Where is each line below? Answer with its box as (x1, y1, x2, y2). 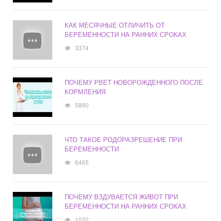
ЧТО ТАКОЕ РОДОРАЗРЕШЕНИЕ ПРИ (65, 135, 183, 145)
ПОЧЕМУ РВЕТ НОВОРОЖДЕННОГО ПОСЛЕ (65, 77, 203, 87)
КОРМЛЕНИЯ (65, 87, 106, 97)
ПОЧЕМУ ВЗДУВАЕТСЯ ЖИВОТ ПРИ (65, 192, 179, 202)
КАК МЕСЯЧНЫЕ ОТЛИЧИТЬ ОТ (65, 20, 165, 30)
